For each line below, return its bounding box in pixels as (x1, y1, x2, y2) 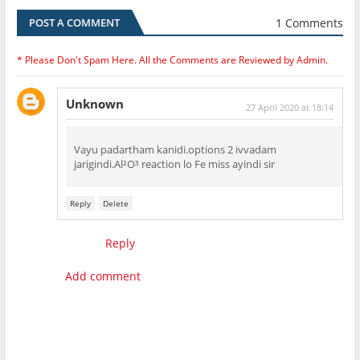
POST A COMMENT (29, 15, 120, 31)
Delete (103, 198, 129, 210)
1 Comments (276, 14, 343, 31)
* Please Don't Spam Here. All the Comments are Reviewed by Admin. (17, 53, 328, 67)
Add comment (65, 268, 141, 284)
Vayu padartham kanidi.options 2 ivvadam (74, 142, 276, 157)
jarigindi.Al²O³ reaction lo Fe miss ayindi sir (74, 157, 275, 172)
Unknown (66, 96, 124, 112)
